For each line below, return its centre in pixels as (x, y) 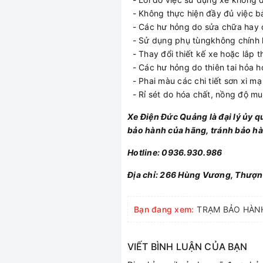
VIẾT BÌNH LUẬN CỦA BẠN (188, 247)
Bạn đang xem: (164, 210)
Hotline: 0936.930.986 (176, 153)
